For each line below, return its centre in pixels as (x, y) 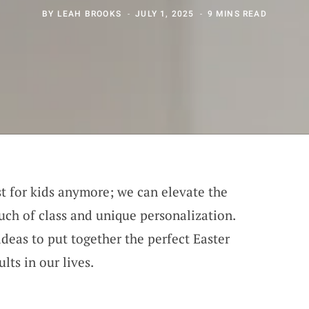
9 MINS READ (237, 13)
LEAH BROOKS (89, 13)
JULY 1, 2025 (165, 13)
